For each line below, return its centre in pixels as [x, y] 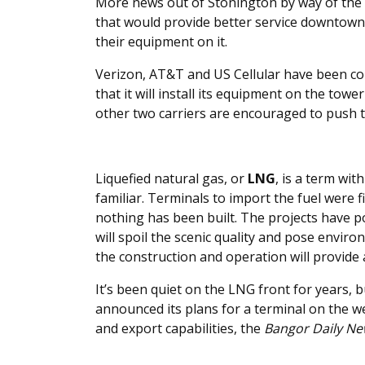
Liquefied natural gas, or [172, 179]
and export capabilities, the [180, 329]
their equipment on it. [161, 42]
